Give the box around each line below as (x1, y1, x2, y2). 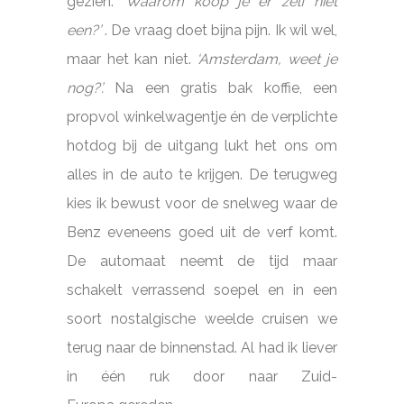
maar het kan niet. (67, 50, 191, 68)
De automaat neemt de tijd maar (67, 252, 337, 270)
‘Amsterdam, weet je (190, 50, 337, 68)
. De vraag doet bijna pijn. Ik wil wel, (101, 21, 337, 39)
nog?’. (67, 78, 104, 96)
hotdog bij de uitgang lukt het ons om (67, 136, 337, 154)
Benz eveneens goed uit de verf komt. (67, 223, 337, 241)
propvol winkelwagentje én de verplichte (67, 107, 337, 125)
